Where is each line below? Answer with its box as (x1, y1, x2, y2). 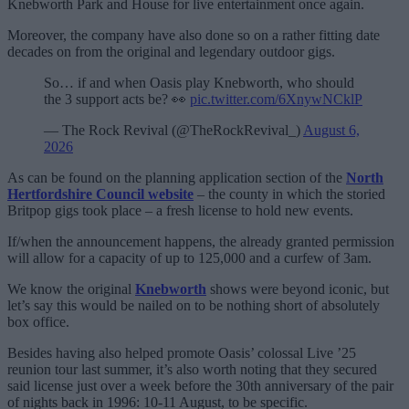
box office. (7, 314, 69, 330)
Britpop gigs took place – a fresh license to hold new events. (7, 203, 353, 219)
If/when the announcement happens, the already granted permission (7, 234, 394, 250)
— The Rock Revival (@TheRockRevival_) (44, 122, 303, 139)
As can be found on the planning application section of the (7, 170, 346, 186)
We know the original (7, 281, 135, 298)
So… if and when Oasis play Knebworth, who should (44, 75, 354, 91)
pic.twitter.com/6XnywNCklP (190, 91, 362, 108)
